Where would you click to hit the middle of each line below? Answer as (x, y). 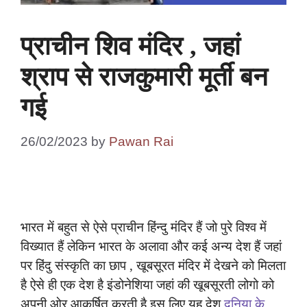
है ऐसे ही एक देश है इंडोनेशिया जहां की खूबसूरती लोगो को (147, 285)
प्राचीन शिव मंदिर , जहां (131, 46)
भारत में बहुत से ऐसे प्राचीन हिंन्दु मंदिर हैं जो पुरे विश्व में (144, 228)
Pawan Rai (141, 141)
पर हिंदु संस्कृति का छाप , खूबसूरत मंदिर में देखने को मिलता (153, 266)
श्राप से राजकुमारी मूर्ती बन (144, 77)
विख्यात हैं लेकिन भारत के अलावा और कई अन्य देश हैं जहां (151, 247)
